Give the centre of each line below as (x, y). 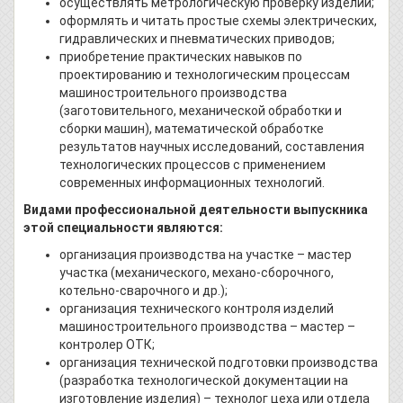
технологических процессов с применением (193, 165)
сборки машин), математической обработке (192, 129)
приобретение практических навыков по (181, 57)
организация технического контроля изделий (197, 309)
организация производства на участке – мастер (206, 255)
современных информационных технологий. (192, 183)
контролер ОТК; (107, 345)
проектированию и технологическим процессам (205, 75)
